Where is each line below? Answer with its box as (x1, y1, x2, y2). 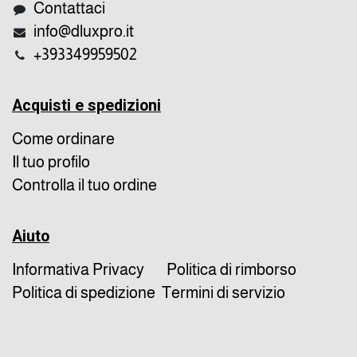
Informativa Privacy (12, 260, 144, 278)
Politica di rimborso (167, 260, 296, 278)
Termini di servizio (162, 283, 285, 301)
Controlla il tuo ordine (12, 175, 157, 194)
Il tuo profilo (12, 152, 90, 171)
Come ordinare (12, 129, 115, 147)
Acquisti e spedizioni (12, 96, 161, 115)
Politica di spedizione (12, 283, 155, 301)
